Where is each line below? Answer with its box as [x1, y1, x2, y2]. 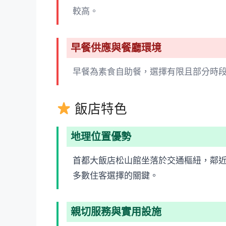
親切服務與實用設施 [71, 206, 161, 218]
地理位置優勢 [71, 130, 131, 143]
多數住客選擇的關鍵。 [73, 170, 158, 181]
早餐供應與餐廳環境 [71, 41, 161, 54]
